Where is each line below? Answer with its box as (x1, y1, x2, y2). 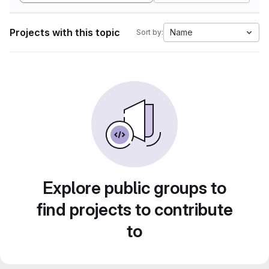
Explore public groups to (43, 178, 226, 198)
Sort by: (136, 28, 163, 37)
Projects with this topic (10, 26, 120, 38)
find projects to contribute (36, 199, 233, 220)
